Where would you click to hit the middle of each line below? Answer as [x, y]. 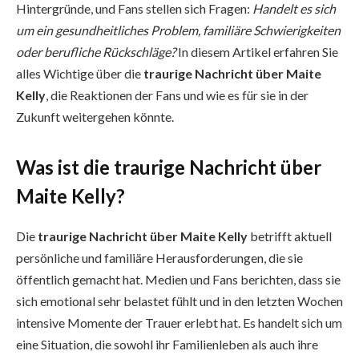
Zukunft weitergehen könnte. [95, 116]
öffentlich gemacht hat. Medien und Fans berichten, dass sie [178, 280]
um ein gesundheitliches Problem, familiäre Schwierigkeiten [178, 30]
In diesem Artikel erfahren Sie [257, 51]
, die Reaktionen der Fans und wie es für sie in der [177, 95]
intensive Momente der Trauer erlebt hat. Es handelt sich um [179, 323]
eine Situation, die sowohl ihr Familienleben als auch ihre [167, 345]
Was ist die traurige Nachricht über [169, 167]
